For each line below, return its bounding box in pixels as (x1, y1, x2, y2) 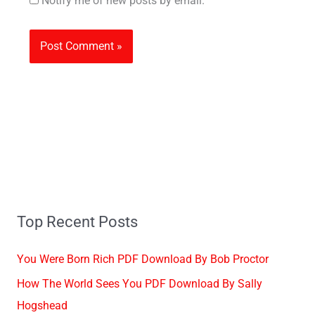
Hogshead (16, 299, 67, 312)
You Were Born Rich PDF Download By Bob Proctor (16, 252, 269, 266)
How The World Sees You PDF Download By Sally (16, 277, 262, 290)
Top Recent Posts (16, 212, 138, 231)
